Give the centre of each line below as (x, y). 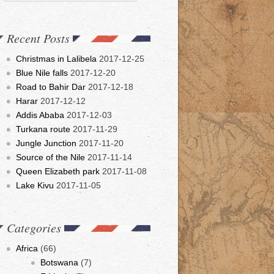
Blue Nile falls (42, 73)
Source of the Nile (50, 157)
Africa (27, 248)
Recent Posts (38, 38)
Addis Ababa (40, 115)
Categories (34, 228)
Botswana (59, 262)
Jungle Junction (46, 143)
